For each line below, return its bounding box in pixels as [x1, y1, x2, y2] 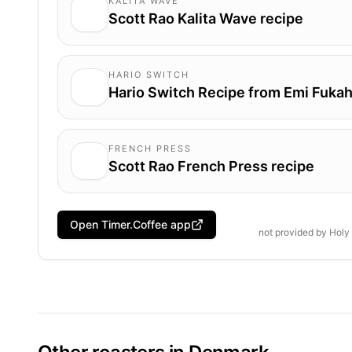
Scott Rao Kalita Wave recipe [108, 9, 303, 27]
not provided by [258, 225, 330, 238]
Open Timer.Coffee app [70, 218, 191, 231]
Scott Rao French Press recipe [108, 157, 314, 174]
